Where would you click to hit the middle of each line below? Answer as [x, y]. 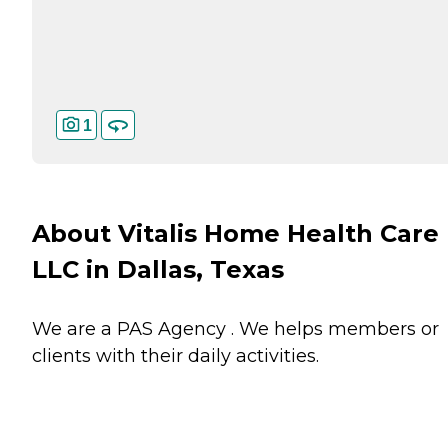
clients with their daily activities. [175, 356]
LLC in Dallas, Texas [158, 270]
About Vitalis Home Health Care [235, 234]
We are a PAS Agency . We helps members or [235, 329]
